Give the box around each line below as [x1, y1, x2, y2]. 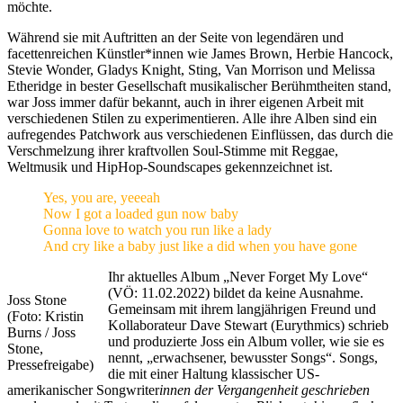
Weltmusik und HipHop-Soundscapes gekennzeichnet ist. [7, 158, 333, 175]
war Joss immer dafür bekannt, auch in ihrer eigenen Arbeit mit [7, 94, 363, 110]
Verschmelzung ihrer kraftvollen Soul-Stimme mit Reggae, [7, 142, 338, 158]
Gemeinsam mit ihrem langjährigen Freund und [108, 300, 376, 317]
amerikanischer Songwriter [7, 381, 159, 398]
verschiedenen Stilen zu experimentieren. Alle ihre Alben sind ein [7, 110, 377, 126]
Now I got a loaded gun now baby [43, 205, 238, 221]
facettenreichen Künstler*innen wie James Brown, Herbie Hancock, [7, 45, 393, 61]
